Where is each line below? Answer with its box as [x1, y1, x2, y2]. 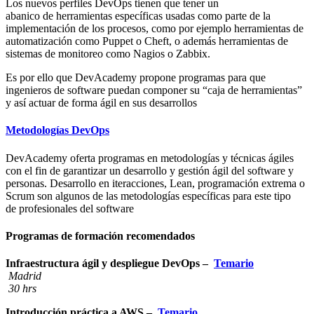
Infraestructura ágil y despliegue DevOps [6, 257, 203, 270]
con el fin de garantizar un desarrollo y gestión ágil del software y [6, 164, 294, 177]
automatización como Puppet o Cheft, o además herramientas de [6, 35, 288, 48]
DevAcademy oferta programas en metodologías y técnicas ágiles [6, 151, 294, 164]
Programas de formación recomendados [6, 229, 195, 242]
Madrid [6, 270, 41, 282]
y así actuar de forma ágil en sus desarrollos [6, 97, 197, 109]
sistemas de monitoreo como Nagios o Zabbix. [6, 48, 210, 60]
